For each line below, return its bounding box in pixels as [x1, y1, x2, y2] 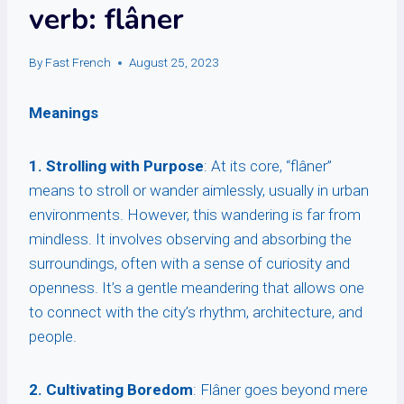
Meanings [29, 104, 98, 123]
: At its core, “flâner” [204, 157, 332, 176]
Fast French [45, 55, 112, 70]
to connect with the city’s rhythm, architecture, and [29, 303, 363, 322]
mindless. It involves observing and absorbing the [29, 230, 352, 249]
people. [29, 327, 77, 346]
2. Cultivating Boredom [29, 381, 193, 399]
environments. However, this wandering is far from [29, 206, 361, 225]
